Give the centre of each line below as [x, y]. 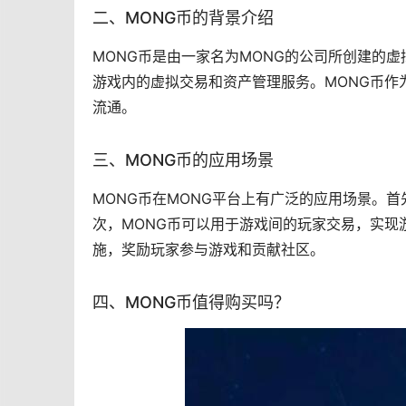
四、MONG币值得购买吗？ [191, 303]
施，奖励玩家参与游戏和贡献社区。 [208, 250]
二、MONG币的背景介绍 [183, 18]
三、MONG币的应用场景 [183, 160]
